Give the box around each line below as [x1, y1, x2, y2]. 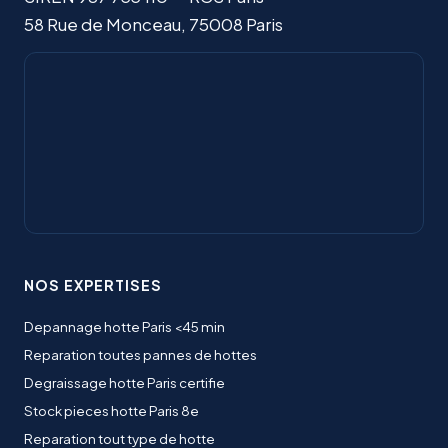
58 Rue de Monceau [24, 13, 181, 35]
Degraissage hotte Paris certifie [24, 374, 225, 391]
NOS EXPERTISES [24, 276, 162, 294]
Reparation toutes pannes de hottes [24, 346, 257, 363]
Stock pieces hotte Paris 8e [24, 402, 199, 419]
